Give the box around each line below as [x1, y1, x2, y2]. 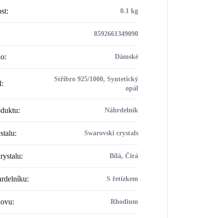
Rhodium [110, 198, 138, 205]
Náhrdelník [104, 106, 138, 114]
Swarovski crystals [84, 129, 138, 137]
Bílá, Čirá [109, 152, 138, 160]
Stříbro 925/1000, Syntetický [54, 75, 138, 83]
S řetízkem [106, 175, 138, 182]
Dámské [114, 53, 138, 60]
